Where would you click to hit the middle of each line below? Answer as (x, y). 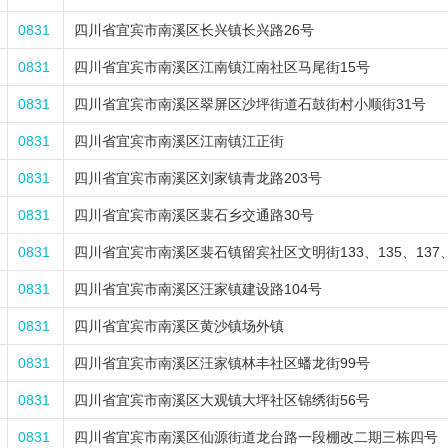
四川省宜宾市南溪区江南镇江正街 (179, 141)
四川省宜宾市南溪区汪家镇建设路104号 (198, 289)
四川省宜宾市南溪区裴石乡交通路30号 (194, 215)
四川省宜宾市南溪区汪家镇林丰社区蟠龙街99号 (222, 363)
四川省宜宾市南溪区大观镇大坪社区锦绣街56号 (222, 400)
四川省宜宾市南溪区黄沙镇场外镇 (179, 326)
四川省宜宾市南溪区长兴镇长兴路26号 (194, 30)
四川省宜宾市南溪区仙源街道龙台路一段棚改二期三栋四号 (256, 437)
